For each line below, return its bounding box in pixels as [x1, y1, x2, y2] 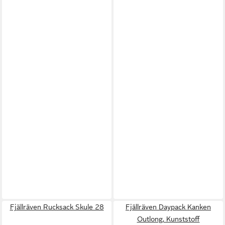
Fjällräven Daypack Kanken [126, 203, 211, 211]
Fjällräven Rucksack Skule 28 [10, 203, 104, 211]
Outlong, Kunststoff [137, 215, 200, 223]
